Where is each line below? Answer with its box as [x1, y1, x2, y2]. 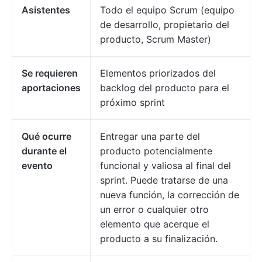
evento [22, 160, 53, 172]
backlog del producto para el [100, 82, 229, 94]
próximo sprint [100, 96, 165, 109]
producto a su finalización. [100, 233, 218, 245]
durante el [22, 145, 67, 157]
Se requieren [22, 67, 78, 80]
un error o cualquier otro [100, 204, 209, 216]
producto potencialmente [100, 145, 212, 157]
